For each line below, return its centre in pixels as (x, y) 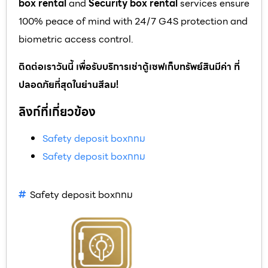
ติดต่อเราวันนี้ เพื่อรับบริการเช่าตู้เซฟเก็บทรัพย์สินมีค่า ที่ (129, 66)
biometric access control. (76, 39)
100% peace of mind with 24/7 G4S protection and (133, 21)
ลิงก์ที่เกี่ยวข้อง (57, 112)
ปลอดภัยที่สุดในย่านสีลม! (68, 84)
